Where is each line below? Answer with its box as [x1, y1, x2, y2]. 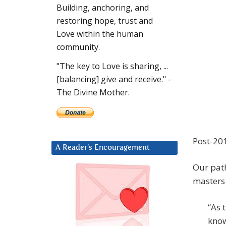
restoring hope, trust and [56, 15, 153, 27]
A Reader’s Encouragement [55, 144, 150, 152]
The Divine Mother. [56, 87, 130, 98]
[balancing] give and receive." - [56, 74, 171, 85]
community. [56, 41, 100, 53]
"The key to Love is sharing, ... [56, 61, 168, 72]
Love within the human [56, 28, 143, 40]
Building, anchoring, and [56, 2, 149, 14]
